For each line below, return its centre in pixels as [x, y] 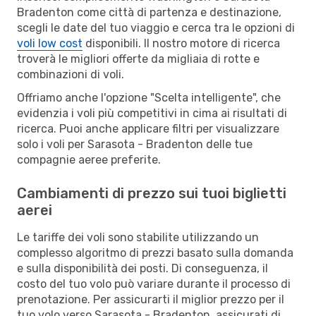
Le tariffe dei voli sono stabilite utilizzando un [138, 237]
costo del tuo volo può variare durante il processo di [154, 284]
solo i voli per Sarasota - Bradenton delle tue [135, 144]
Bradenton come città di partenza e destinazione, [149, 12]
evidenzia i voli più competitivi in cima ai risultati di [152, 113]
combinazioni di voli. [71, 74]
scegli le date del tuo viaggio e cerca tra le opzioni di [156, 28]
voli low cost [50, 43]
